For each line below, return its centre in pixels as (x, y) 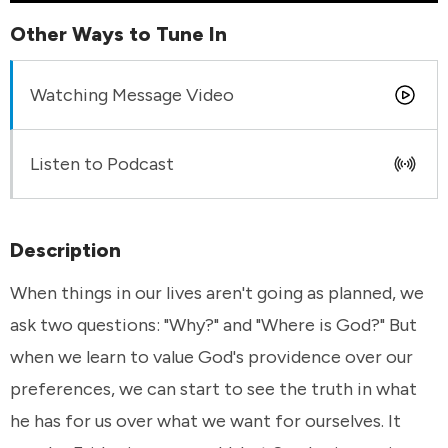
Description (65, 250)
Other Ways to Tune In (118, 33)
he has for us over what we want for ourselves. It (205, 420)
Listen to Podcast (102, 164)
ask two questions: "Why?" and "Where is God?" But (213, 324)
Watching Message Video (132, 95)
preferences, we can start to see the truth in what (213, 388)
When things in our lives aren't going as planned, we (217, 292)
